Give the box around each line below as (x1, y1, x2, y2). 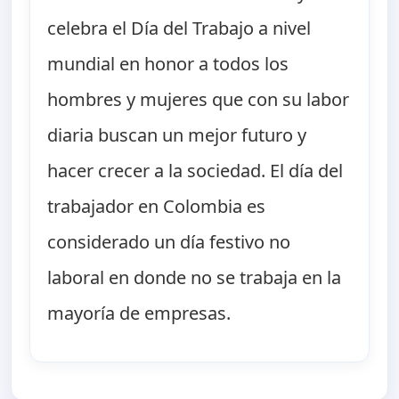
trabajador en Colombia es (47, 194, 266, 219)
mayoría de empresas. (47, 301, 232, 326)
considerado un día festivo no (47, 230, 291, 255)
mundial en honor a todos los (47, 52, 289, 77)
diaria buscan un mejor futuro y (47, 123, 307, 148)
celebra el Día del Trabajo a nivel (47, 16, 312, 41)
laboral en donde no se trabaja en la (47, 265, 342, 290)
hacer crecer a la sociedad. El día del (47, 159, 344, 183)
